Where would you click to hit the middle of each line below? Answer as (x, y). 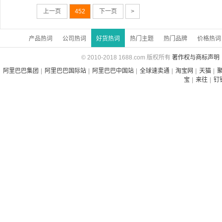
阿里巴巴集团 (21, 71)
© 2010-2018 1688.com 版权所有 (126, 57)
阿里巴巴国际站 (65, 71)
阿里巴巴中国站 (113, 71)
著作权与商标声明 (195, 57)
